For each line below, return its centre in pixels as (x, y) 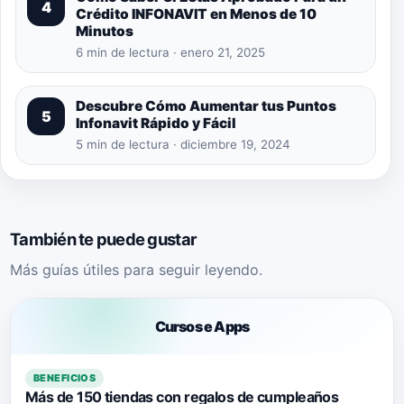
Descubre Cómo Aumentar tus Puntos (206, 106)
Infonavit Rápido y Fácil (156, 123)
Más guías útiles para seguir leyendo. (136, 269)
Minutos (105, 31)
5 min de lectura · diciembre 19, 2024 (183, 144)
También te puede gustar (104, 239)
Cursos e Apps (202, 326)
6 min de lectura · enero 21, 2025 (170, 52)
